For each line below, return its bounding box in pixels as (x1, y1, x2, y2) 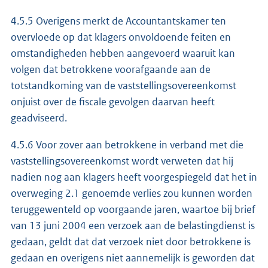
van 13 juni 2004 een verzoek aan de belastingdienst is (11, 218, 255, 232)
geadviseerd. (11, 111, 67, 124)
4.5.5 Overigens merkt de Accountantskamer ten (11, 14, 226, 28)
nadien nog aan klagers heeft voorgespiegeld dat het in (11, 170, 257, 184)
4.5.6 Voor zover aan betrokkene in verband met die (11, 138, 243, 151)
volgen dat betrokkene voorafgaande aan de (11, 62, 211, 76)
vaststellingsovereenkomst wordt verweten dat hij (11, 154, 233, 167)
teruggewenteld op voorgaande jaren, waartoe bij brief (11, 202, 255, 216)
